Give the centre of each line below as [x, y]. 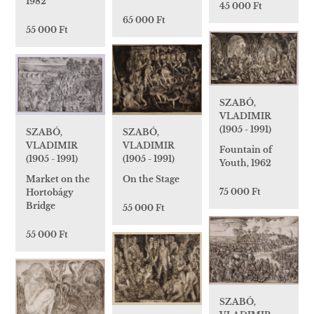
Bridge [41, 205]
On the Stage [151, 179]
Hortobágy [50, 192]
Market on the [58, 179]
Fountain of [246, 149]
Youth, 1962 [245, 163]
